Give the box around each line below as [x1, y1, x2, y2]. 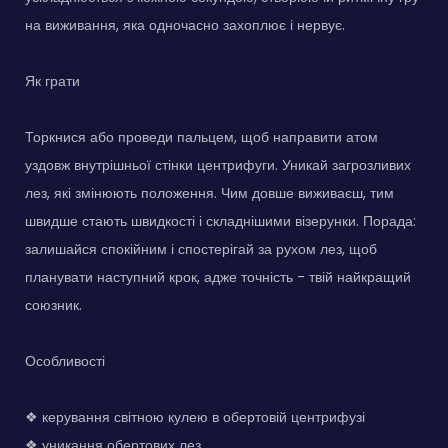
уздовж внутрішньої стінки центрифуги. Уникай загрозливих [25, 154, 411, 175]
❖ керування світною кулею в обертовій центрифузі [25, 406, 365, 427]
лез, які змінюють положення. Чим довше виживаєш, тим [25, 182, 394, 203]
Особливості [25, 350, 105, 371]
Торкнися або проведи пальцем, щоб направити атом [25, 126, 378, 147]
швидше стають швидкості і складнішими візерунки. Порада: [25, 210, 416, 231]
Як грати [25, 70, 80, 91]
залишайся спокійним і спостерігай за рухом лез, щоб [25, 238, 377, 259]
